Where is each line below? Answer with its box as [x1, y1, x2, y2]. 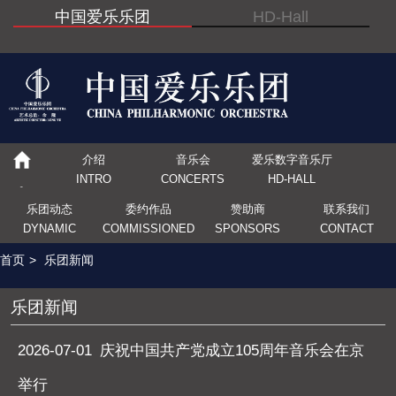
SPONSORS [215, 222, 280, 236]
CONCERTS [161, 171, 225, 186]
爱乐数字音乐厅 [251, 152, 332, 166]
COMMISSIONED [103, 222, 194, 236]
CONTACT [319, 222, 374, 236]
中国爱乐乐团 [54, 7, 150, 26]
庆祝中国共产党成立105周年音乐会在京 [100, 341, 365, 359]
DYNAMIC [23, 222, 76, 236]
